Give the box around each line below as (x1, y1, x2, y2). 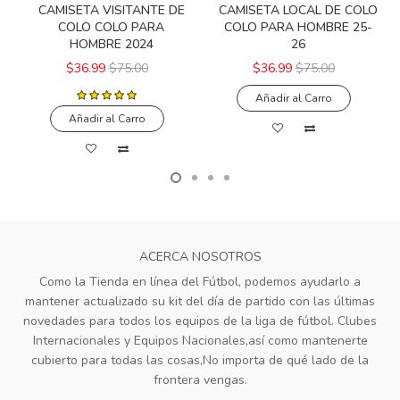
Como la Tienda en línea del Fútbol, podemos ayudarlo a (39, 273, 361, 291)
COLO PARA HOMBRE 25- (223, 19, 372, 37)
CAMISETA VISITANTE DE (37, 2, 185, 20)
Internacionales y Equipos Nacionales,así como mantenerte (32, 332, 368, 350)
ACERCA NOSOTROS (138, 248, 262, 266)
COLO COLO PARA (58, 19, 164, 37)
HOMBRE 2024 (69, 36, 154, 54)
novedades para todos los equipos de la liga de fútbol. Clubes (23, 312, 377, 330)
